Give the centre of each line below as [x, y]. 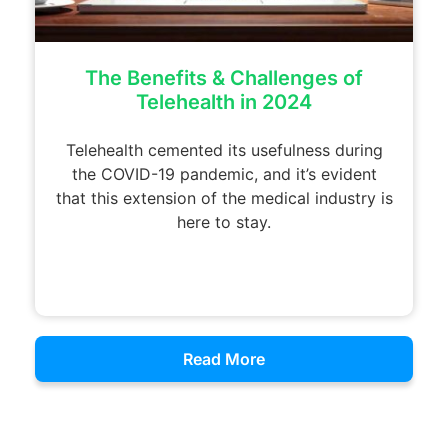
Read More [224, 358]
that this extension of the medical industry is [224, 197]
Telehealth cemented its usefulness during [224, 149]
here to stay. [224, 221]
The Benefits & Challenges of [224, 77]
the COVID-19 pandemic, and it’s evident [224, 173]
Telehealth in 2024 [224, 101]
